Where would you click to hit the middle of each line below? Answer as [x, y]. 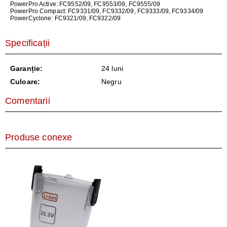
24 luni [112, 68]
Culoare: [25, 82]
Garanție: [27, 68]
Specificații [28, 43]
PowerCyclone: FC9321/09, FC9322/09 [66, 18]
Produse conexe [39, 137]
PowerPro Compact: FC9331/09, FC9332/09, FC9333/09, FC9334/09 [107, 11]
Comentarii [28, 101]
